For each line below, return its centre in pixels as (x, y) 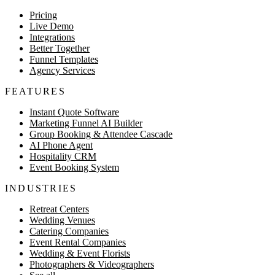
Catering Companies (69, 231)
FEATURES (35, 91)
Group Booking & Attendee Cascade (101, 134)
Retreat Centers (59, 209)
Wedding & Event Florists (80, 253)
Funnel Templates (64, 59)
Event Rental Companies (78, 242)
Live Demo (52, 26)
